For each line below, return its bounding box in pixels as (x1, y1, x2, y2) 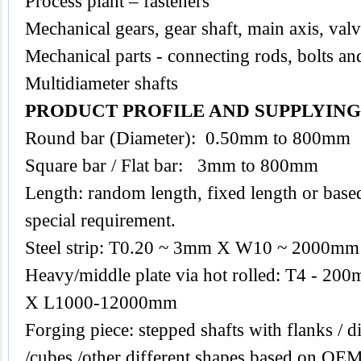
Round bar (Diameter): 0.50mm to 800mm (25, 128, 351, 148)
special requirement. (25, 210, 176, 230)
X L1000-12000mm (25, 293, 177, 313)
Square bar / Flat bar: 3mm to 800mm (25, 156, 318, 176)
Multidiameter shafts (25, 73, 178, 93)
